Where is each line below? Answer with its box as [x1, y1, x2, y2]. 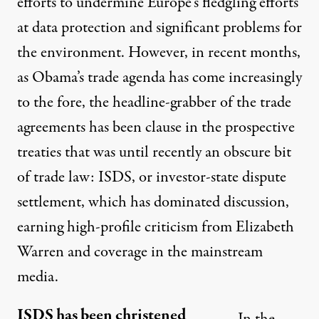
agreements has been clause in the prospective [17, 115, 295, 139]
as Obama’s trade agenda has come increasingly [17, 66, 302, 89]
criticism [145, 215, 202, 239]
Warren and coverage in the [17, 240, 191, 263]
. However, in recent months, [121, 41, 300, 64]
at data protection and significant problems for [17, 16, 302, 39]
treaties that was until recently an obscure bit [17, 140, 291, 164]
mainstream [191, 240, 263, 263]
